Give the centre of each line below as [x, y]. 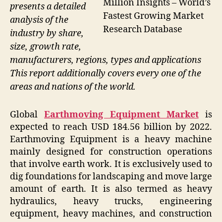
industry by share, [47, 33]
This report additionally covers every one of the [106, 73]
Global [27, 115]
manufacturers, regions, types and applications [106, 60]
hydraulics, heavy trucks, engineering [111, 202]
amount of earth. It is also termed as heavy [111, 189]
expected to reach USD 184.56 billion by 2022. [111, 127]
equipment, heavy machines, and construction [111, 214]
